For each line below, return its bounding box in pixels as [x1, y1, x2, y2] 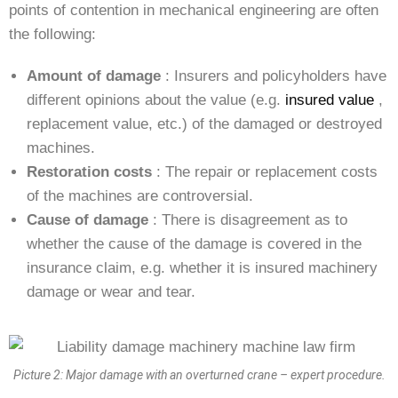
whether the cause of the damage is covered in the [27, 235, 362, 252]
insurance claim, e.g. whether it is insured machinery [27, 259, 378, 276]
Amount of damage [27, 68, 161, 84]
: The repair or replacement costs [152, 163, 378, 180]
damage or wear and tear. [27, 283, 195, 300]
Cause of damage [27, 211, 148, 228]
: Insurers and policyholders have [161, 68, 386, 84]
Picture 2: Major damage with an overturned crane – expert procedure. [12, 368, 386, 382]
